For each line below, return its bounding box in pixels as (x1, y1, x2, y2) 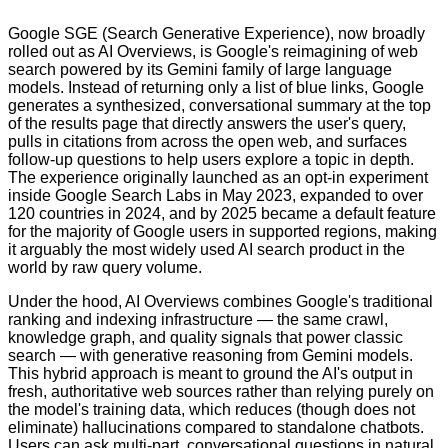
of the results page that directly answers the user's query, (8, 114, 406, 132)
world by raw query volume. (8, 258, 202, 276)
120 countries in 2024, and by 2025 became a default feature (8, 204, 436, 222)
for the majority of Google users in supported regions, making (8, 222, 437, 240)
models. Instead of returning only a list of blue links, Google (8, 78, 424, 96)
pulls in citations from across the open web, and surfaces (8, 132, 407, 150)
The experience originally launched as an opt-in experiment (8, 168, 428, 186)
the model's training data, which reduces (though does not (8, 400, 415, 418)
